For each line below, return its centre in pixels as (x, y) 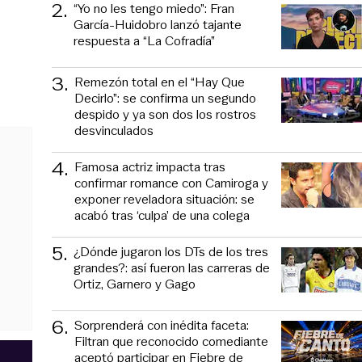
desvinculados (114, 130)
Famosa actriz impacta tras (150, 166)
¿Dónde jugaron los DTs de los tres (171, 251)
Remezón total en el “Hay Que (160, 82)
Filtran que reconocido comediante (171, 341)
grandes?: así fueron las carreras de (172, 267)
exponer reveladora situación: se (164, 199)
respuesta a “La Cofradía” (144, 40)
